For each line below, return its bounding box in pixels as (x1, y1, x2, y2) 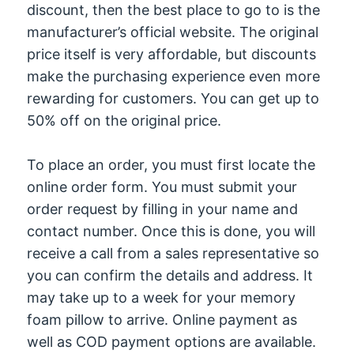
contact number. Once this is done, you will (27, 223, 316, 240)
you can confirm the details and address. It (27, 267, 314, 284)
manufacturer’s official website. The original (27, 23, 319, 40)
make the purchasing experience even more (27, 67, 321, 85)
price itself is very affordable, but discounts (27, 45, 317, 62)
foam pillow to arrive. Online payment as (27, 311, 298, 329)
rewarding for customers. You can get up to (27, 89, 320, 107)
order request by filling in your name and (27, 201, 299, 218)
